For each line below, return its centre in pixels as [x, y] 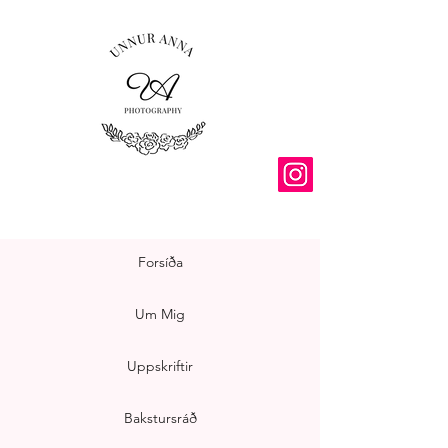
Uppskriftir [160, 366]
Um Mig [160, 314]
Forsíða [160, 262]
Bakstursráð [160, 418]
